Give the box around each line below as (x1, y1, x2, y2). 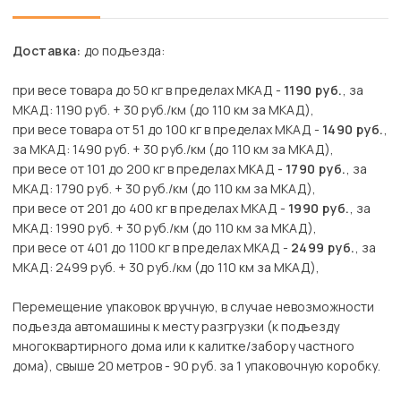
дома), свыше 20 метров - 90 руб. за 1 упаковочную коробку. (13, 357, 380, 375)
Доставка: (13, 42, 81, 60)
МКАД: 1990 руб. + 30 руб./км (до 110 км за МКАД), (13, 219, 317, 237)
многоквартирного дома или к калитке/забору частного (13, 337, 354, 355)
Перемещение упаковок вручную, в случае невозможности (13, 298, 374, 316)
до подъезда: (81, 42, 165, 60)
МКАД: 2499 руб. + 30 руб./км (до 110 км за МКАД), (13, 259, 320, 277)
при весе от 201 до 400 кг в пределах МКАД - (13, 200, 288, 218)
